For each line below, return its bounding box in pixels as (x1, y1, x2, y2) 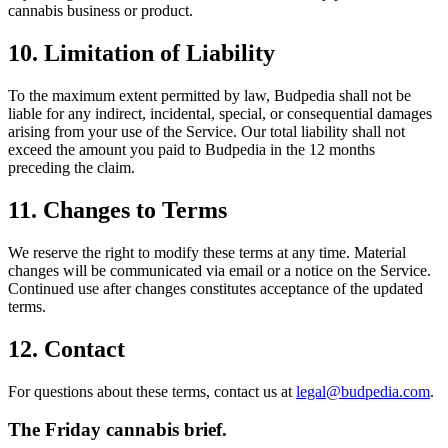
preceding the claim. (8, 159, 135, 176)
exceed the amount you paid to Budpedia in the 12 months (8, 141, 375, 158)
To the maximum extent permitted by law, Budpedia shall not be (8, 87, 411, 104)
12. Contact (8, 335, 125, 362)
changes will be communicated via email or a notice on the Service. (8, 261, 431, 279)
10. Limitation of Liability (8, 40, 275, 67)
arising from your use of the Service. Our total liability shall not (8, 123, 405, 140)
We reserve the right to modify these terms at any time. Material (8, 243, 406, 261)
